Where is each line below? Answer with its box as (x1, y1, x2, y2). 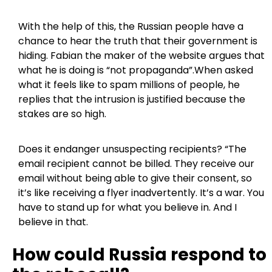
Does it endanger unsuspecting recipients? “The (18, 142, 246, 157)
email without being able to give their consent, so (18, 171, 252, 186)
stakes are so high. (18, 106, 106, 121)
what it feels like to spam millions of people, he (18, 77, 240, 92)
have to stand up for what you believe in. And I (18, 200, 237, 215)
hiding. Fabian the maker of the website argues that (18, 48, 265, 63)
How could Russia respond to (12, 242, 267, 267)
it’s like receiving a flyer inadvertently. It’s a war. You (18, 186, 264, 200)
